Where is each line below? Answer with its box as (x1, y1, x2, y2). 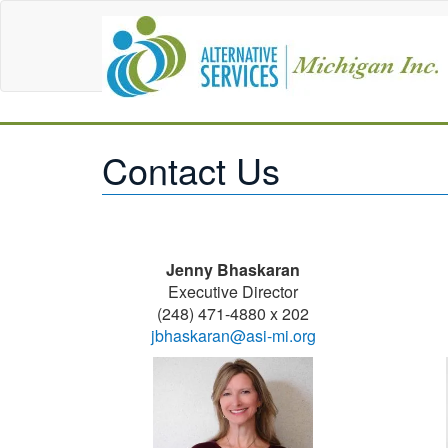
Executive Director (168, 280, 299, 303)
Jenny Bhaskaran (166, 258, 301, 281)
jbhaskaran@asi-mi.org (150, 324, 316, 347)
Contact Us (102, 144, 280, 195)
